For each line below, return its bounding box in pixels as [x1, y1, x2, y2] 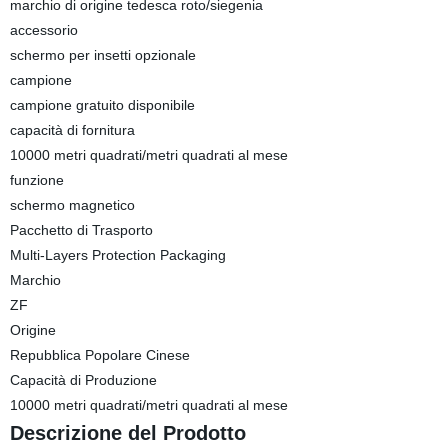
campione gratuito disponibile [9, 97, 195, 113]
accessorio [9, 22, 78, 38]
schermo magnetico [9, 197, 135, 213]
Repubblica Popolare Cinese [9, 347, 190, 363]
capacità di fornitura [9, 122, 135, 138]
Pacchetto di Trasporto [9, 222, 153, 238]
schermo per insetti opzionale [9, 47, 196, 63]
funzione [9, 172, 64, 188]
